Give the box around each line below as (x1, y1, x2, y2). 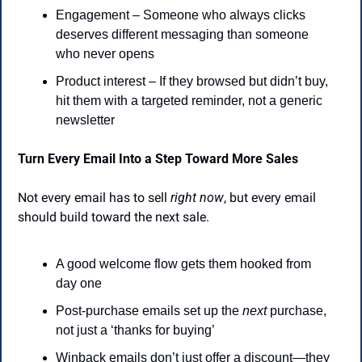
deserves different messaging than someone (56, 27, 309, 41)
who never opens (56, 46, 154, 61)
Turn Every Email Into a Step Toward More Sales (18, 150, 298, 166)
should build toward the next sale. (18, 208, 209, 225)
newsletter (56, 112, 115, 127)
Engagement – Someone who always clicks (56, 7, 305, 22)
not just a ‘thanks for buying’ (56, 322, 215, 337)
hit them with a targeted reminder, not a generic (56, 93, 322, 107)
